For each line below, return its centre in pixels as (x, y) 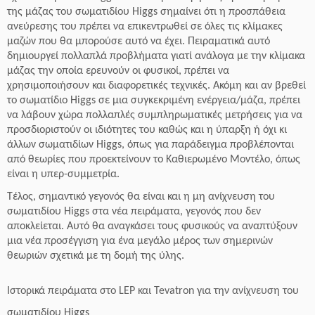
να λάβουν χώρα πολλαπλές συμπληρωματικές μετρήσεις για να (155, 115)
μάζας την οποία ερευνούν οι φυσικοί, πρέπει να (118, 71)
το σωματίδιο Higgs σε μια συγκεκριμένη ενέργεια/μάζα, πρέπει (154, 101)
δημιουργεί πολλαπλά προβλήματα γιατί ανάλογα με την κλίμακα (156, 56)
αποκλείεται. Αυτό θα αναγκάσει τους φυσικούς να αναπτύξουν (152, 226)
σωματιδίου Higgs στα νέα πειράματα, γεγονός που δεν (134, 212)
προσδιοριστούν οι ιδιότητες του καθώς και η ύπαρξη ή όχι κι (147, 130)
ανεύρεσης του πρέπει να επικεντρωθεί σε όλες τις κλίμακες (145, 27)
